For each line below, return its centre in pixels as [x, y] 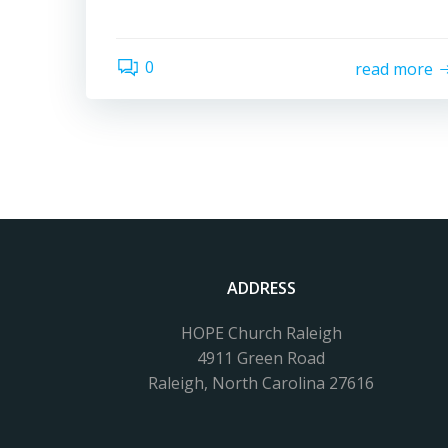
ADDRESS [261, 288]
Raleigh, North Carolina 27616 [261, 383]
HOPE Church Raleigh [261, 333]
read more [394, 68]
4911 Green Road [261, 358]
